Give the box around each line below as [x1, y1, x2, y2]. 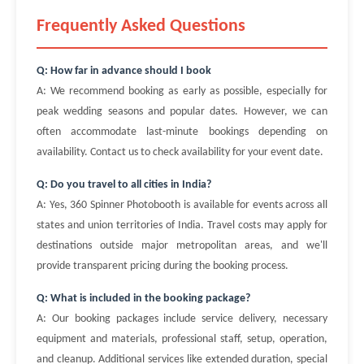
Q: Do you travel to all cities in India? [37, 179, 211, 191]
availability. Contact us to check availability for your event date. [37, 146, 323, 158]
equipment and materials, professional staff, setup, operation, [37, 333, 327, 345]
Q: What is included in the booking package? [37, 292, 250, 305]
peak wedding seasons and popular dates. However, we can [37, 106, 327, 118]
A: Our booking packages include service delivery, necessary [37, 313, 327, 325]
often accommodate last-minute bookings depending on [37, 126, 327, 138]
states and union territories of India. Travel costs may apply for [37, 219, 327, 232]
